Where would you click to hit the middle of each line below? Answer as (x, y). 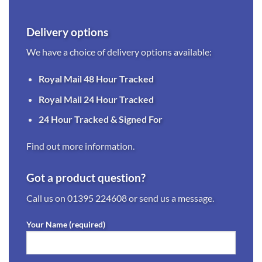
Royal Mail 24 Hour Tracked (96, 99)
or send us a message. (170, 198)
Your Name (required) (66, 224)
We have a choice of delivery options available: (119, 52)
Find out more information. (80, 146)
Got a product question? (86, 178)
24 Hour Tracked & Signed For (100, 119)
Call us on (47, 198)
